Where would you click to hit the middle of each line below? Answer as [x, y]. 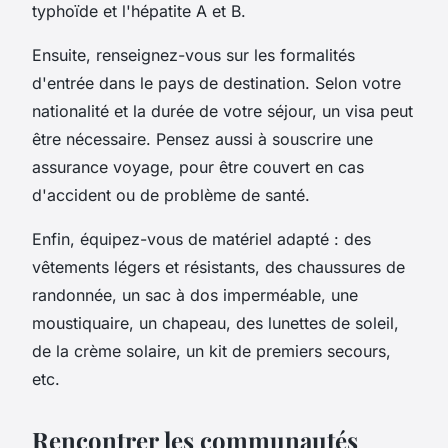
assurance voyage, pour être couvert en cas [198, 166]
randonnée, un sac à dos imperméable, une [195, 294]
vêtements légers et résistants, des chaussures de [218, 266]
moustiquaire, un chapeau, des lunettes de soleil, [215, 322]
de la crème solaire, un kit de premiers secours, [211, 350]
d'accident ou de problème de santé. [171, 194]
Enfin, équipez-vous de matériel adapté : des [201, 238]
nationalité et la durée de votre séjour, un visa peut [222, 110]
